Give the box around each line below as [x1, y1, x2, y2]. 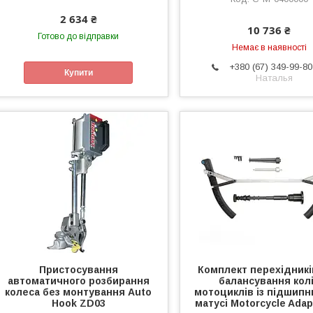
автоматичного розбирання [7, 275, 150, 287]
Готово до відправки [38, 31, 119, 42]
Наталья [256, 73, 293, 84]
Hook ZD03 [51, 298, 105, 310]
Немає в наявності [231, 43, 307, 53]
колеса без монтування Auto [5, 286, 152, 298]
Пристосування [38, 264, 118, 276]
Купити [64, 67, 93, 78]
